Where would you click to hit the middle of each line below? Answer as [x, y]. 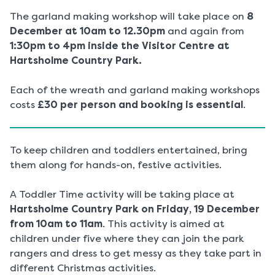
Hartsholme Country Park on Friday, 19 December [135, 209]
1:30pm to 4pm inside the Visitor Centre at [120, 46]
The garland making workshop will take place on [128, 17]
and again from [205, 31]
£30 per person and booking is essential [140, 105]
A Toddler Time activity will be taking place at [122, 195]
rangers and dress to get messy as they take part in [136, 254]
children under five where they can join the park [127, 239]
